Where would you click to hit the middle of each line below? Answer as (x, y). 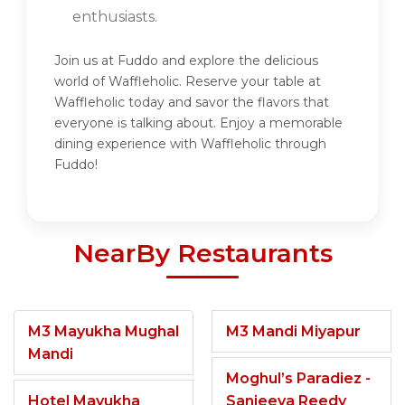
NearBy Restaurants (202, 254)
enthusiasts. (115, 17)
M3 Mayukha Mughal (104, 332)
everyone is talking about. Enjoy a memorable (198, 123)
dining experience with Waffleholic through (190, 144)
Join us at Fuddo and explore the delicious (186, 61)
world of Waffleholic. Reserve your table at (188, 82)
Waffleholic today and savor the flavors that (192, 103)
